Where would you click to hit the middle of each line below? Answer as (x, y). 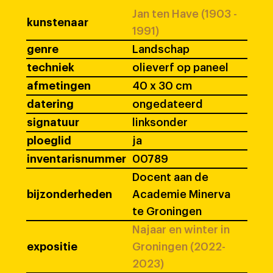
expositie (52, 247)
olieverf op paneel (180, 68)
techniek (51, 68)
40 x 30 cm (162, 86)
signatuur (53, 122)
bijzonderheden (69, 194)
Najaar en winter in (181, 230)
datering (50, 104)
